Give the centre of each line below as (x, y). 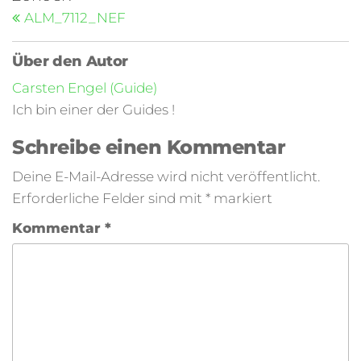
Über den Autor (70, 61)
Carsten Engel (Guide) (85, 88)
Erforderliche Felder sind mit (109, 198)
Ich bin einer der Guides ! (93, 110)
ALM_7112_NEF (75, 18)
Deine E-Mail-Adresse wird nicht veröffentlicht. (166, 176)
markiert (241, 198)
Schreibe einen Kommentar (149, 147)
